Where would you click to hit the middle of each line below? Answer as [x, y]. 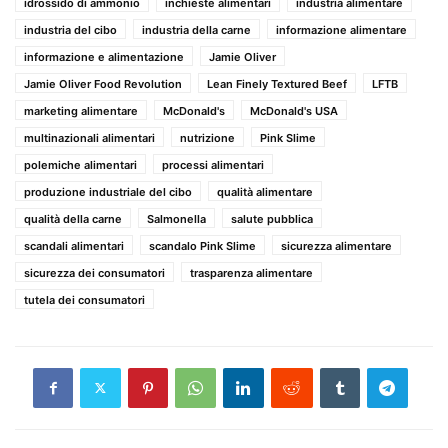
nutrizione [207, 137]
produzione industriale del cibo [108, 191]
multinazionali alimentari [89, 137]
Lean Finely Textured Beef [277, 83]
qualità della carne [73, 218]
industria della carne [196, 29]
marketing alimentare [81, 110]
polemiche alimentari [80, 164]
